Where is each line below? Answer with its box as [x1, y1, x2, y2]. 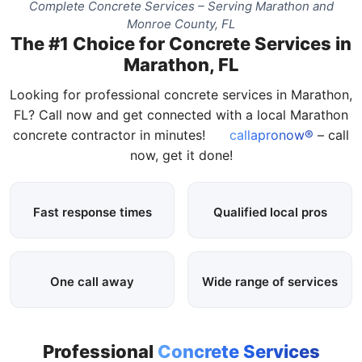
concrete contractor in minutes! [13, 126, 209, 143]
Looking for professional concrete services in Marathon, [10, 86, 352, 103]
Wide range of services [202, 273, 338, 289]
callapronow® [225, 126, 314, 143]
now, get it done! [129, 146, 233, 163]
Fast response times [32, 204, 152, 220]
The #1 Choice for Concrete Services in [11, 32, 351, 54]
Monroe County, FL [127, 15, 235, 32]
